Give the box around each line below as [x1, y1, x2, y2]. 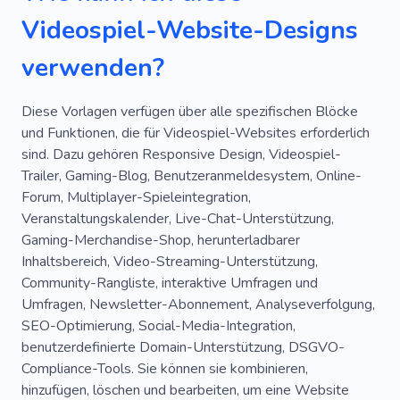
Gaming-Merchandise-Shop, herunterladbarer [21, 229, 300, 250]
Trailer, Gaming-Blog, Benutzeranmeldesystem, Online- [21, 165, 362, 186]
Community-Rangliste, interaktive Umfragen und [21, 272, 318, 293]
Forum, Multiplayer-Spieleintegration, [21, 187, 251, 207]
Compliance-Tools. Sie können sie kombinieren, [21, 358, 308, 379]
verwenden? [21, 50, 164, 85]
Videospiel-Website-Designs [21, 12, 358, 47]
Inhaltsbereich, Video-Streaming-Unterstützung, [21, 251, 318, 271]
